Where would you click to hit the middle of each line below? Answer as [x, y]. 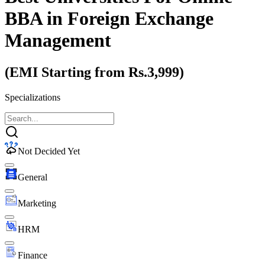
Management [58, 41]
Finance [33, 255]
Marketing [37, 203]
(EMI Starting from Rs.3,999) [94, 72]
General [33, 177]
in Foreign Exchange [130, 19]
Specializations [33, 97]
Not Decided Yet [49, 151]
